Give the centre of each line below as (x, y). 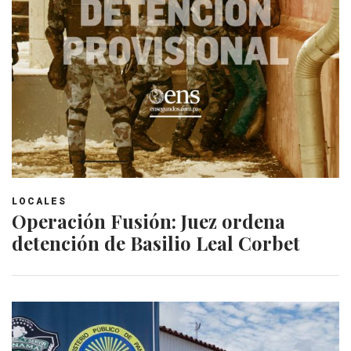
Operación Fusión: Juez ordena (148, 221)
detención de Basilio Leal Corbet (156, 243)
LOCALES (39, 201)
